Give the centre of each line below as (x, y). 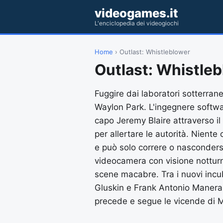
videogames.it (136, 13)
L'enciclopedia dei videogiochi (137, 23)
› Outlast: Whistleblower (152, 52)
